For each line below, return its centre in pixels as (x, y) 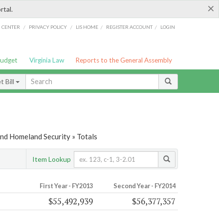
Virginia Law (46, 60)
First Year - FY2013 (66, 186)
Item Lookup (52, 159)
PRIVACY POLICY (48, 27)
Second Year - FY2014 (144, 186)
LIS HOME (87, 27)
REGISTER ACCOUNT (130, 27)
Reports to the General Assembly (124, 60)
